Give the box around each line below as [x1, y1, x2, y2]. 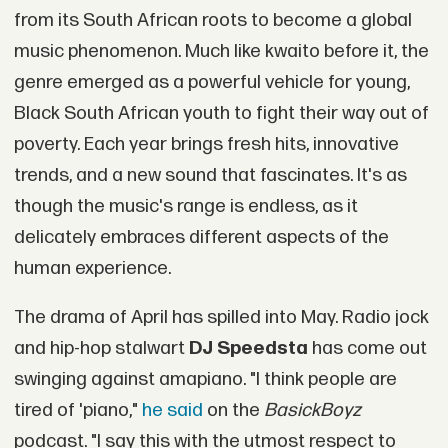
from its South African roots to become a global [13, 8, 412, 32]
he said [137, 399, 203, 423]
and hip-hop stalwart [13, 337, 189, 361]
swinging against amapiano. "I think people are [13, 368, 397, 392]
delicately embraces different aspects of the [13, 225, 389, 249]
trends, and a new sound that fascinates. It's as [13, 163, 407, 187]
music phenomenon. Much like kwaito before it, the [13, 39, 429, 63]
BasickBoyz [263, 399, 361, 423]
